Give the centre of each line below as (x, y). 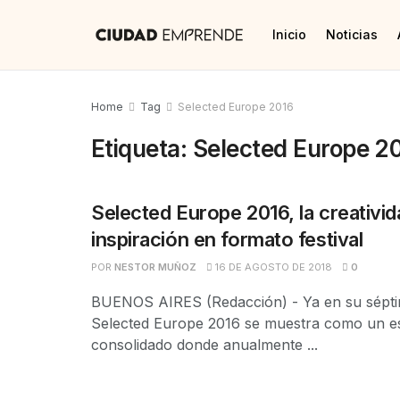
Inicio (289, 34)
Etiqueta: (142, 149)
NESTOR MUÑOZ (155, 267)
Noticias (352, 34)
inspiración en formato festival (227, 239)
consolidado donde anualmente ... (204, 345)
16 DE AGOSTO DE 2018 (272, 267)
